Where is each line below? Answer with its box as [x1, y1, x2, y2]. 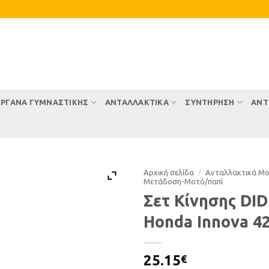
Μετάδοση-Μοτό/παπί [144, 177, 223, 186]
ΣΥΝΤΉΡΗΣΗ [185, 98, 235, 106]
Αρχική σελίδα [144, 168, 194, 177]
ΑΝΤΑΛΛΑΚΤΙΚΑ [104, 98, 169, 106]
